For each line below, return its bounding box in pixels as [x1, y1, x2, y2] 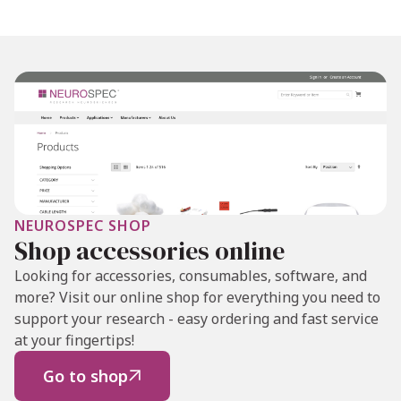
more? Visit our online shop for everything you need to [14, 286, 380, 307]
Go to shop [43, 364, 128, 387]
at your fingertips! [14, 329, 134, 350]
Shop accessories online [14, 233, 285, 268]
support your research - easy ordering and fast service [14, 308, 379, 328]
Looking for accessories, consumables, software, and [14, 265, 367, 286]
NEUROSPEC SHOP [14, 215, 151, 235]
